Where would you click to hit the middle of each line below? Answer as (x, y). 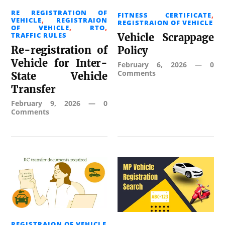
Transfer (33, 89)
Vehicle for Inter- (59, 63)
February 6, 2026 (152, 64)
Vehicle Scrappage (166, 37)
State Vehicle (59, 76)
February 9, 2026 (46, 103)
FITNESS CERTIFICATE (164, 15)
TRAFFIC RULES (39, 35)
